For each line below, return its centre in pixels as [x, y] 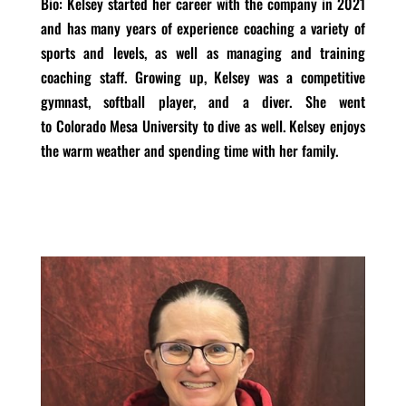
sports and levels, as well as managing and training [203, 52]
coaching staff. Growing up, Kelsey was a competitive [203, 77]
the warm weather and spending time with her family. [189, 150]
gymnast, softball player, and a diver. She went [203, 101]
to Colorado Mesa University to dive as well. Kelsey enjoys [203, 126]
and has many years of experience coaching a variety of [203, 28]
